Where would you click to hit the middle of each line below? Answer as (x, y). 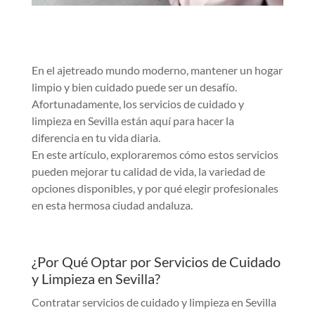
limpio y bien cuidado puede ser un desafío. (134, 87)
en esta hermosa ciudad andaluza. (112, 205)
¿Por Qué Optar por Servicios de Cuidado (156, 262)
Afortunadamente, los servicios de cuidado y (137, 104)
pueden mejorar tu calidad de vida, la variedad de (148, 172)
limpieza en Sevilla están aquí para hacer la (133, 121)
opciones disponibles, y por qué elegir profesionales (155, 188)
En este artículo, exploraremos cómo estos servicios (155, 155)
